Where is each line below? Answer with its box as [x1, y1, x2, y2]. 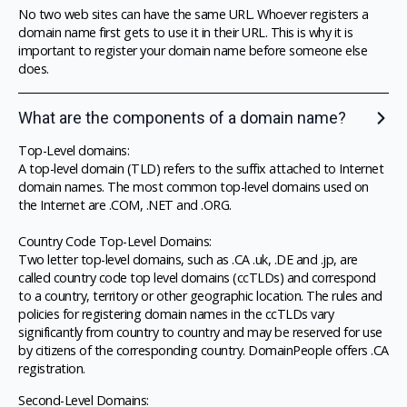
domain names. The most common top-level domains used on [18, 178, 369, 196]
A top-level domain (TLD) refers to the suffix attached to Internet [18, 160, 383, 178]
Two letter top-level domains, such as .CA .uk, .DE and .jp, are [18, 251, 358, 269]
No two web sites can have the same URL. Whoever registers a [18, 5, 369, 24]
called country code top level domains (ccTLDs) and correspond [18, 269, 376, 287]
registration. [18, 360, 85, 378]
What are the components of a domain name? [18, 108, 346, 128]
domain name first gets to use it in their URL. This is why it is [18, 24, 352, 42]
